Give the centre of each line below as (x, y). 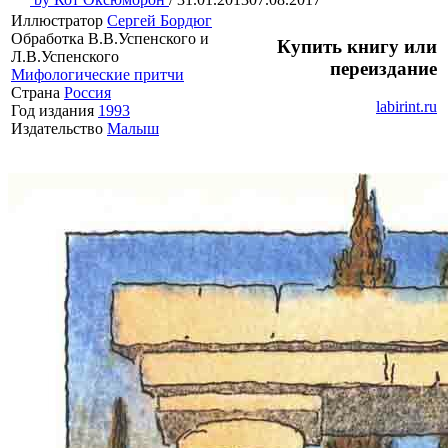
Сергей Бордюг (159, 20)
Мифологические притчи (97, 74)
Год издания (54, 110)
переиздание (383, 68)
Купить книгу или (357, 46)
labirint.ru (406, 107)
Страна (37, 92)
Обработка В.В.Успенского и (110, 38)
